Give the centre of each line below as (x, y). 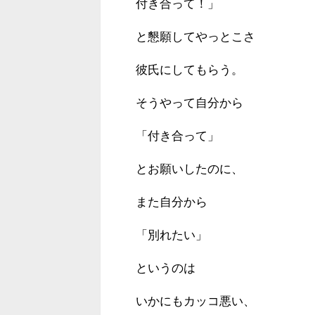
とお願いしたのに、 (189, 169)
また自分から (172, 202)
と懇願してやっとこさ (195, 37)
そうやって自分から (189, 103)
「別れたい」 (172, 235)
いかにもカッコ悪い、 (195, 301)
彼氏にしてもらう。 (189, 70)
